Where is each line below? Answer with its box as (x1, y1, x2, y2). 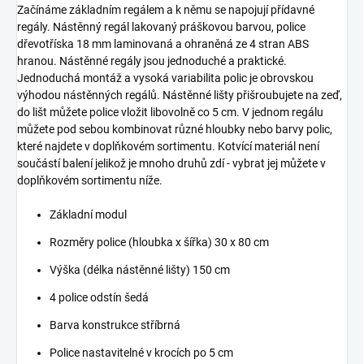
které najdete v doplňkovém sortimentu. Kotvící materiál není (17, 139, 319, 153)
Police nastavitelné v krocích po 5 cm (50, 345, 233, 359)
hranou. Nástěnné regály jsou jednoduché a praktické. (17, 54, 287, 67)
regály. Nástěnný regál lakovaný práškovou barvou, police (17, 19, 305, 33)
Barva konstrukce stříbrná (50, 318, 180, 331)
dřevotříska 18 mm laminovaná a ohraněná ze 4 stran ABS (17, 37, 309, 50)
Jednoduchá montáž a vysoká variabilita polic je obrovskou (17, 71, 314, 84)
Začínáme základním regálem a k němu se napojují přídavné (17, 2, 314, 16)
